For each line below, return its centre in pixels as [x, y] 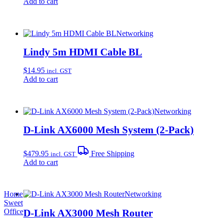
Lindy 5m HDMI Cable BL [83, 52]
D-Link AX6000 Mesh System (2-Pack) [109, 130]
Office [14, 212]
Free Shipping [112, 153]
